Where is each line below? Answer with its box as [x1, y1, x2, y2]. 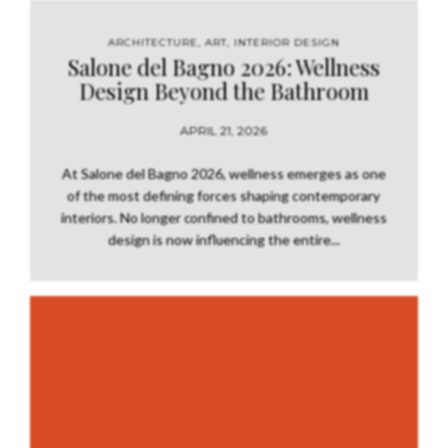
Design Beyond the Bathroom [79, 76, 369, 106]
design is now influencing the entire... [107, 231, 341, 248]
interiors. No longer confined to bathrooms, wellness [60, 209, 388, 226]
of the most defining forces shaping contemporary [67, 187, 381, 204]
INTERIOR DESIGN [234, 36, 340, 49]
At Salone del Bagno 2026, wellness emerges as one [62, 165, 386, 182]
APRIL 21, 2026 [180, 123, 268, 138]
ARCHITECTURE [108, 36, 198, 49]
